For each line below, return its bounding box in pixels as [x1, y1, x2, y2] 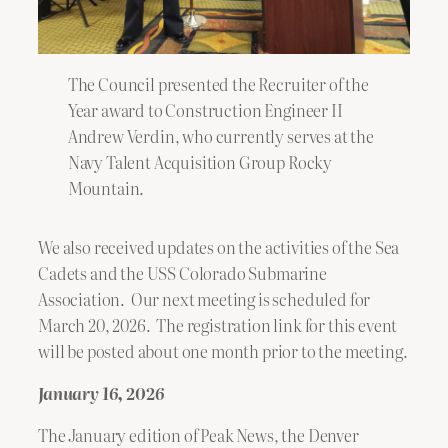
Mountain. [67, 175, 148, 200]
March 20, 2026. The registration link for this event [38, 312, 398, 337]
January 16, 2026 [38, 380, 164, 405]
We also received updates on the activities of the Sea [38, 234, 400, 259]
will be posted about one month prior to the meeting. [38, 338, 408, 363]
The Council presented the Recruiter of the [67, 71, 369, 96]
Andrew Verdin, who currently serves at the [67, 123, 374, 148]
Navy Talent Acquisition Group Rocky [67, 149, 333, 174]
